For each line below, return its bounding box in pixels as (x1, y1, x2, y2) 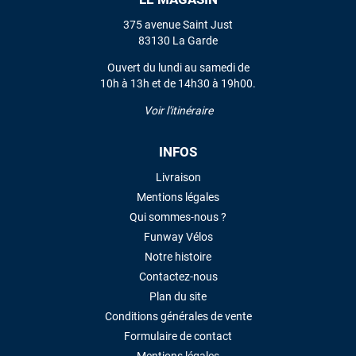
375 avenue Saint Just (123, 18, 233, 32)
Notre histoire (145, 250, 211, 264)
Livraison (155, 171, 201, 184)
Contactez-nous (138, 270, 218, 284)
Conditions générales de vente (104, 310, 252, 323)
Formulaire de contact (124, 330, 232, 343)
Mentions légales (137, 191, 219, 204)
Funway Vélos (143, 230, 213, 244)
